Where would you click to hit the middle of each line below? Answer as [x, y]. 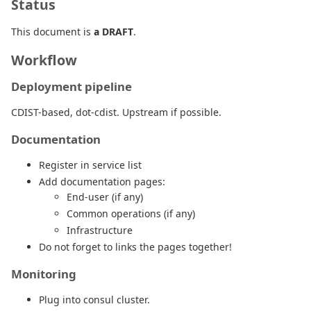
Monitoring [44, 274]
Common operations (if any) [131, 213]
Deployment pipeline [72, 86]
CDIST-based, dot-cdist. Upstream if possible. [116, 112]
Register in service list [90, 165]
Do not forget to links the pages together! [135, 246]
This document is [52, 31]
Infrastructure [100, 230]
